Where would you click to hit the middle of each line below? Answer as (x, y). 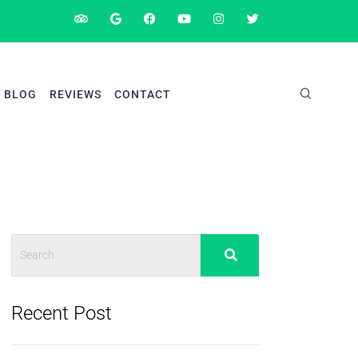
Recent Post (62, 313)
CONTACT (142, 94)
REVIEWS (75, 94)
